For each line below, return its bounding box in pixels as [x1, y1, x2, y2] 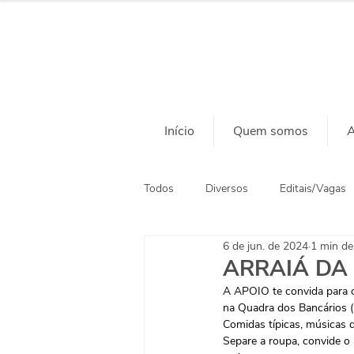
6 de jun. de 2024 [223, 238, 308, 254]
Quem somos [233, 122, 308, 140]
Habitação [265, 243, 314, 259]
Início [164, 122, 194, 140]
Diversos [205, 180, 248, 196]
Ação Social [175, 243, 233, 259]
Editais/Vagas [280, 180, 346, 196]
